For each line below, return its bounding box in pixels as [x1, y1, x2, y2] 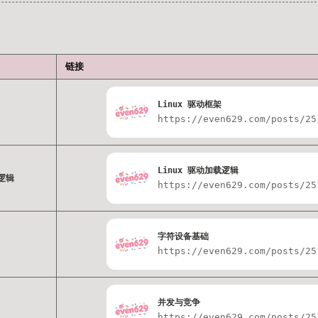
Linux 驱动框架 [157, 99, 221, 109]
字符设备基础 [157, 231, 209, 241]
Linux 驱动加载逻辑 [157, 165, 238, 175]
